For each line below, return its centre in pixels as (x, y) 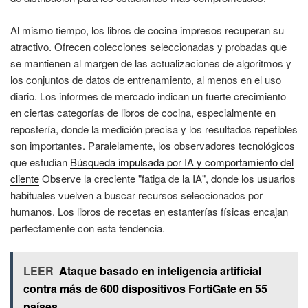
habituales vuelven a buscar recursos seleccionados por (136, 195)
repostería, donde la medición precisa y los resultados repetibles (154, 129)
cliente (25, 178)
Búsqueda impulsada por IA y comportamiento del (182, 162)
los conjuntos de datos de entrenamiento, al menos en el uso (146, 79)
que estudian (40, 162)
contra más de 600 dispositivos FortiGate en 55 (145, 289)
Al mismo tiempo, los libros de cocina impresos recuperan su (147, 30)
